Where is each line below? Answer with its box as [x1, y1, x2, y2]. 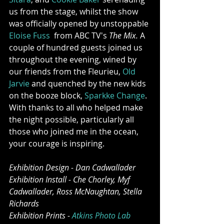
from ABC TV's [50, 29, 109, 41]
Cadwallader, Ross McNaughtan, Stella [9, 185, 144, 197]
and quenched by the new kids [29, 77, 148, 89]
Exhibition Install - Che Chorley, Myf [9, 173, 132, 185]
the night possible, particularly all [9, 113, 136, 125]
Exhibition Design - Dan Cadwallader [9, 161, 135, 173]
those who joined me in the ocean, [9, 125, 140, 137]
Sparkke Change [84, 89, 145, 101]
